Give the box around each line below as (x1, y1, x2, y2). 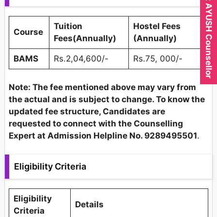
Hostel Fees (133, 21, 181, 31)
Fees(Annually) (53, 33, 116, 43)
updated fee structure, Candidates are (9, 107, 165, 117)
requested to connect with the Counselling (9, 119, 183, 129)
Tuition (53, 21, 82, 31)
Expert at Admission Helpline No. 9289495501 (9, 131, 197, 141)
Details (75, 199, 104, 209)
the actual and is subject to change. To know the (9, 94, 205, 105)
